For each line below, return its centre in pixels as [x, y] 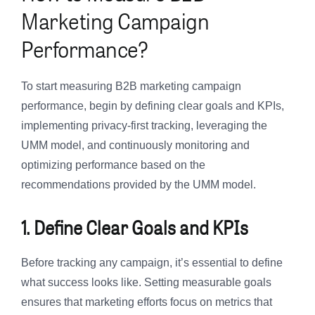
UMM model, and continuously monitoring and [135, 146]
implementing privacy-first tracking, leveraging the [144, 126]
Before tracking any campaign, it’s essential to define [152, 263]
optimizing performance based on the [113, 165]
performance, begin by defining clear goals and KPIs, [153, 106]
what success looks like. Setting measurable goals [146, 283]
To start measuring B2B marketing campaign [131, 86]
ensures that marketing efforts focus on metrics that [147, 302]
